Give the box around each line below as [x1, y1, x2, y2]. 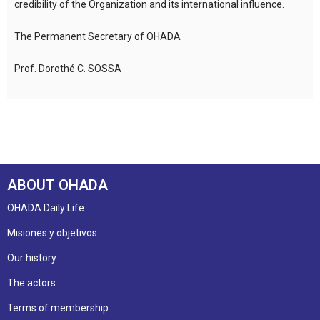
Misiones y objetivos [7, 226, 97, 239]
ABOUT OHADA [7, 176, 108, 194]
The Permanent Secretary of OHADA [14, 30, 181, 42]
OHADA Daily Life [7, 201, 84, 214]
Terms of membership [7, 301, 109, 314]
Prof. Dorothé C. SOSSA [14, 62, 121, 74]
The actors [7, 276, 56, 289]
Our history [7, 251, 56, 264]
